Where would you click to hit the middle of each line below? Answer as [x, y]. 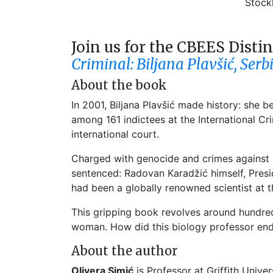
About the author [124, 251]
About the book [119, 85]
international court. [115, 134]
